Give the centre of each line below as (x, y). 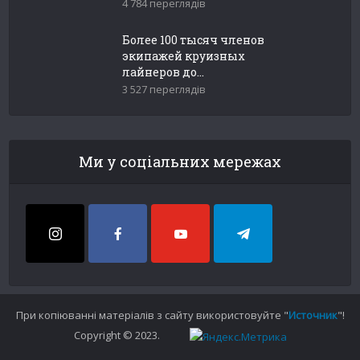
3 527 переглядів (164, 89)
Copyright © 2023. (118, 335)
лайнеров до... (164, 72)
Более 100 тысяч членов (194, 40)
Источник (313, 315)
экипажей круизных (184, 56)
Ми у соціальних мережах (180, 162)
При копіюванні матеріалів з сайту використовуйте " (152, 315)
